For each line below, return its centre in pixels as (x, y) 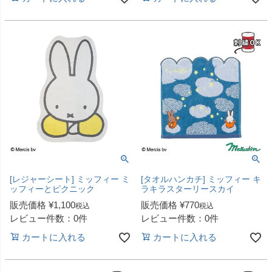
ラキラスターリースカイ (188, 189)
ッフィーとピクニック (52, 189)
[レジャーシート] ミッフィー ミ (70, 179)
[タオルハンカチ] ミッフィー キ (201, 179)
